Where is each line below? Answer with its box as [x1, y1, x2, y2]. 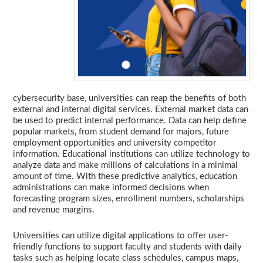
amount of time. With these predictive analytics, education [13, 172, 237, 181]
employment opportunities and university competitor [13, 139, 216, 148]
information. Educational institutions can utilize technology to [13, 150, 250, 159]
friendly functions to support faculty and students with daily [13, 242, 242, 252]
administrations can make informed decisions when [13, 183, 209, 193]
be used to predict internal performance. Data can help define [13, 116, 247, 126]
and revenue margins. [13, 205, 95, 215]
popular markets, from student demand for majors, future [13, 127, 229, 137]
